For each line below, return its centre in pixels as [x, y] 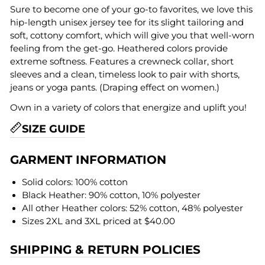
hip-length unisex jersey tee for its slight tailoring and [127, 22]
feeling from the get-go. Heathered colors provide [119, 49]
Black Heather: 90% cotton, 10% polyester [111, 195]
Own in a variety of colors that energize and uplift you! [128, 108]
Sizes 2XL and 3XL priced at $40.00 [98, 221]
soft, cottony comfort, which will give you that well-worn [132, 35]
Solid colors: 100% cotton [75, 182]
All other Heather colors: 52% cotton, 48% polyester [132, 208]
